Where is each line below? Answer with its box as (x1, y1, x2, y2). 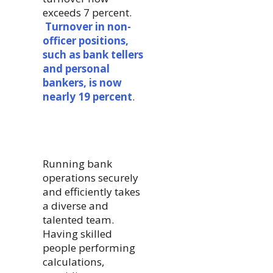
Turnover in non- (44, 19, 131, 34)
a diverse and (42, 198, 108, 213)
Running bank (42, 156, 112, 171)
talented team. (42, 212, 114, 227)
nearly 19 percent (42, 89, 132, 104)
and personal (42, 61, 110, 76)
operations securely (42, 170, 138, 185)
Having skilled (42, 226, 112, 241)
